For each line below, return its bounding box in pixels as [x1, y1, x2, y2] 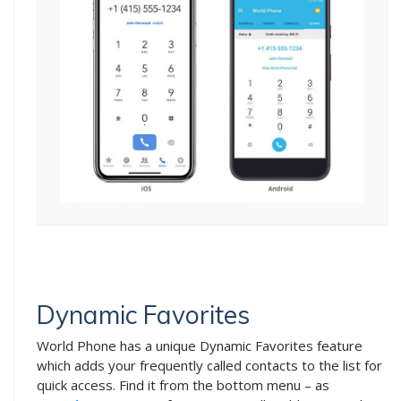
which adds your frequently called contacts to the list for [37, 355, 382, 374]
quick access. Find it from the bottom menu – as [37, 375, 329, 394]
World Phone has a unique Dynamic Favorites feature [37, 336, 363, 354]
